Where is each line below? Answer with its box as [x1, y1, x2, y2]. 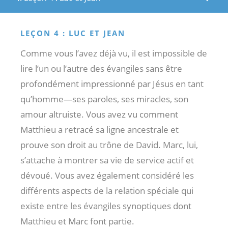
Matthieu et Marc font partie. [20, 215, 134, 227]
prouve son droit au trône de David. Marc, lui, [20, 138, 198, 151]
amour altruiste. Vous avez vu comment [20, 108, 178, 120]
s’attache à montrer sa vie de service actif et [20, 154, 194, 166]
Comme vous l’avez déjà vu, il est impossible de [20, 47, 207, 59]
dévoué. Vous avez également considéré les [20, 169, 194, 181]
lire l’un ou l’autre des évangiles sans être [20, 62, 182, 74]
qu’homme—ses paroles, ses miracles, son [20, 93, 188, 105]
